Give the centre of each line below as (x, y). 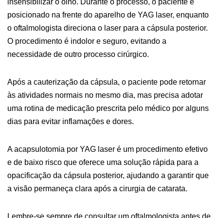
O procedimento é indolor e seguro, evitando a (87, 41)
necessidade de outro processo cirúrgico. (78, 54)
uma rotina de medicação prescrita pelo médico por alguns (108, 108)
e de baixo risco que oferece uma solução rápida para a (103, 162)
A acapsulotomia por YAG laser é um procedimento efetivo (108, 149)
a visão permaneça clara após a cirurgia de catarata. (97, 189)
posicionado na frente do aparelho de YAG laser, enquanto (108, 15)
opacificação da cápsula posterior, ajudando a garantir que (108, 175)
